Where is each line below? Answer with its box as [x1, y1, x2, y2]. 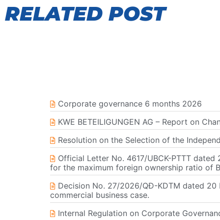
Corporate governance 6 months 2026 [58, 99, 202, 109]
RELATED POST [5, 1, 165, 26]
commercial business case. [50, 190, 149, 200]
